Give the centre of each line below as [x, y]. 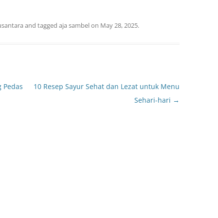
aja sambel [74, 25]
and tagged [41, 25]
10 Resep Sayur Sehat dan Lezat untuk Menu [106, 86]
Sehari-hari [153, 100]
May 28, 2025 [119, 25]
